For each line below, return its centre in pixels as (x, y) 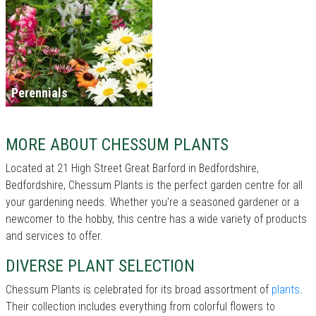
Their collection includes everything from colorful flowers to (140, 307)
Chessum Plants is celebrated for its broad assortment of (139, 290)
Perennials (39, 93)
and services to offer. (54, 236)
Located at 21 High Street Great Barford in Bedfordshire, (132, 169)
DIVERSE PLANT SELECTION (100, 266)
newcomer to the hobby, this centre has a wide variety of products (156, 219)
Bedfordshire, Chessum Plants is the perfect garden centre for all (154, 186)
